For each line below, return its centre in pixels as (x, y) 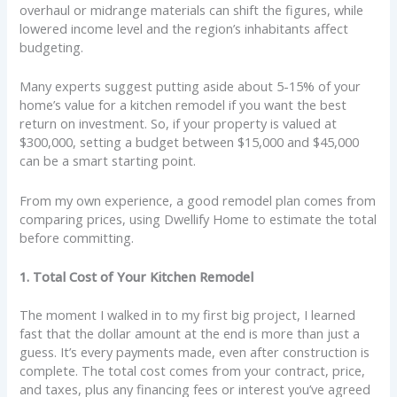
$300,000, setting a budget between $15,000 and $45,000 (190, 142)
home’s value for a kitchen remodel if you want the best (183, 105)
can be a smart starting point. (108, 161)
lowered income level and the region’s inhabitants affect (184, 29)
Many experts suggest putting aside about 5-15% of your (191, 86)
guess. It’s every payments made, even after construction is (195, 351)
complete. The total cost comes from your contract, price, (193, 370)
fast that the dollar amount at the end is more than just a (190, 333)
